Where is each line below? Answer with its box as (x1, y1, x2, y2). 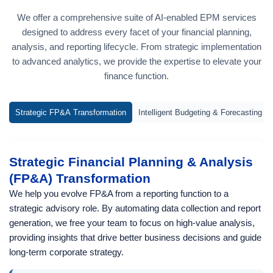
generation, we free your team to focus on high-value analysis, (9, 218, 255, 228)
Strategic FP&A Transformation (15, 108, 126, 117)
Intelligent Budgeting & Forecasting (138, 108, 262, 117)
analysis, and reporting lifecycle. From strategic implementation (12, 41, 261, 52)
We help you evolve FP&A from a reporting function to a (9, 188, 229, 199)
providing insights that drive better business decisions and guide (9, 232, 261, 243)
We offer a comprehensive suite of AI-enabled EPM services (16, 12, 257, 23)
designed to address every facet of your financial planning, (21, 27, 252, 37)
